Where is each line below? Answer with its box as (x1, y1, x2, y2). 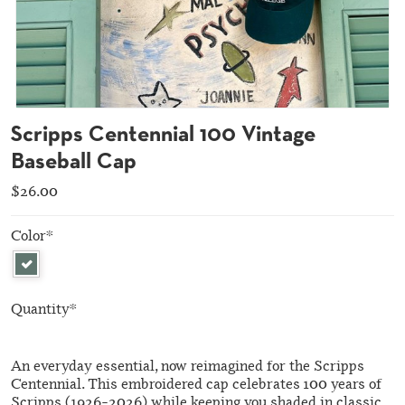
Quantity (11, 303, 70, 317)
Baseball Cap (11, 152, 137, 173)
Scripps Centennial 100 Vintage (11, 125, 316, 146)
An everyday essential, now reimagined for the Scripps (11, 360, 364, 374)
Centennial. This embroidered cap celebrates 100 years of (11, 378, 381, 392)
